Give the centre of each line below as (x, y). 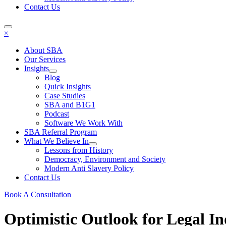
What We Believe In (56, 141)
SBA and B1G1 (70, 105)
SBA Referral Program (61, 132)
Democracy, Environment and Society (105, 159)
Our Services (45, 59)
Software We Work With (83, 123)
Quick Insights (68, 87)
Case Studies (65, 96)
